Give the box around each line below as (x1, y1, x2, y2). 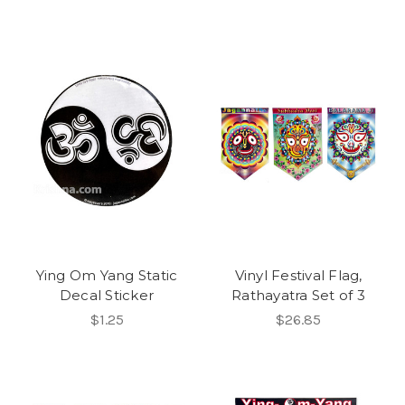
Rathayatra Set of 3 (231, 286, 365, 304)
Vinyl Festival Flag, (234, 266, 363, 284)
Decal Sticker (59, 286, 155, 304)
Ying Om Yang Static (35, 266, 178, 284)
